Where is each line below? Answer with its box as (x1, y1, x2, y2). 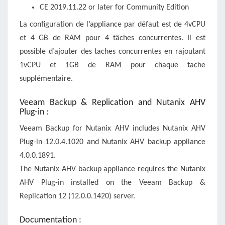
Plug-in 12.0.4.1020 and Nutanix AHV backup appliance (20, 138, 205, 147)
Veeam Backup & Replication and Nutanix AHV (20, 98, 205, 108)
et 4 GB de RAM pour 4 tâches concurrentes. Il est (20, 34, 205, 43)
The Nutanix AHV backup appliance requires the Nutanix (20, 165, 205, 174)
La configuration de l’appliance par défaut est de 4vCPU (20, 21, 205, 29)
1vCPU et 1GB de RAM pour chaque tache (20, 61, 205, 70)
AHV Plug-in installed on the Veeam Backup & (20, 179, 205, 187)
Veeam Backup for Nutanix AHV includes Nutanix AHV (20, 125, 205, 133)
